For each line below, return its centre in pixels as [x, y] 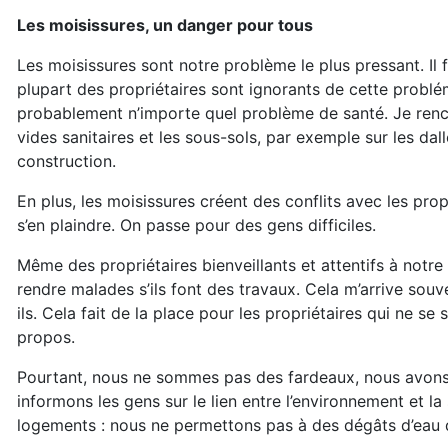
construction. [66, 161]
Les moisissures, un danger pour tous [165, 25]
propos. [46, 337]
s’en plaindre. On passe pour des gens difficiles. [196, 225]
